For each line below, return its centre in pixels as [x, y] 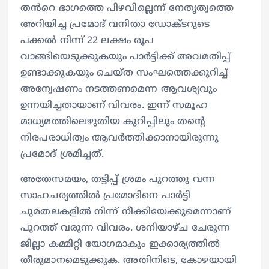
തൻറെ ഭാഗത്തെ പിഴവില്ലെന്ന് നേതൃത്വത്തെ [127, 9]
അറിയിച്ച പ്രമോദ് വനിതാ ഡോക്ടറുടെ [115, 25]
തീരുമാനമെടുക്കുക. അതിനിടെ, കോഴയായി [128, 260]
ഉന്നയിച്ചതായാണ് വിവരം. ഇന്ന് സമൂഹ [114, 106]
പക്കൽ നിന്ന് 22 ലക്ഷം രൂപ [87, 41]
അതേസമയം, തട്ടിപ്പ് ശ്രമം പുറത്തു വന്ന [118, 179]
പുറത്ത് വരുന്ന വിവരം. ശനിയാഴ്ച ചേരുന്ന [125, 228]
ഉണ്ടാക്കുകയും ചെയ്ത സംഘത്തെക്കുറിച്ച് [124, 74]
